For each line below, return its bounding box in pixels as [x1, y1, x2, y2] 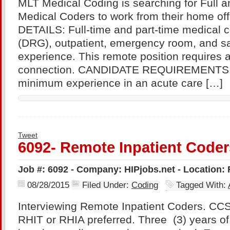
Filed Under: [82, 180, 131, 190]
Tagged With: [176, 180, 228, 190]
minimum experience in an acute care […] [18, 77, 223, 89]
